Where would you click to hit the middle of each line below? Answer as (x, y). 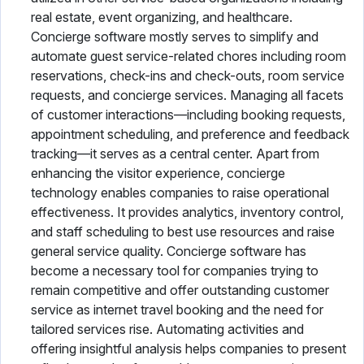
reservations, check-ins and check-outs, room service (188, 76)
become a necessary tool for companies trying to (175, 271)
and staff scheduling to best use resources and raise (183, 232)
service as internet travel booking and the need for (177, 310)
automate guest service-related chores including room (188, 56)
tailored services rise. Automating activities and (167, 329)
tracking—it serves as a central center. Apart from (175, 154)
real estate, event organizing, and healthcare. (162, 17)
